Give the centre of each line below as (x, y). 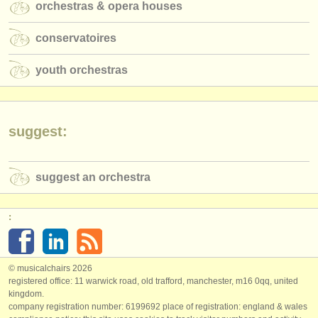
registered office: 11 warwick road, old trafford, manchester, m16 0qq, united (153, 281)
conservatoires (76, 38)
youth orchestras (82, 70)
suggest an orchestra (93, 177)
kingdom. (26, 294)
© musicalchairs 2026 (50, 268)
